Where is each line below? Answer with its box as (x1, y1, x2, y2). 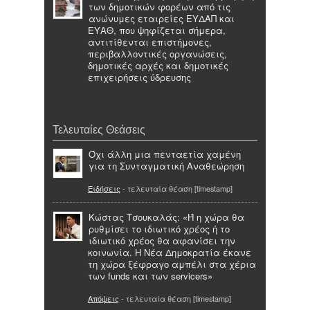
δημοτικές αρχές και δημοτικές (88, 58, 228, 72)
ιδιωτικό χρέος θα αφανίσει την (89, 234, 235, 248)
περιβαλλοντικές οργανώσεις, (88, 46, 227, 60)
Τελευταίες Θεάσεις (53, 122, 145, 136)
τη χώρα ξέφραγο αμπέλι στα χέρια (88, 257, 256, 271)
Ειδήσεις (88, 183, 120, 194)
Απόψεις (88, 293, 119, 304)
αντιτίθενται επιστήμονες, (88, 35, 212, 48)
